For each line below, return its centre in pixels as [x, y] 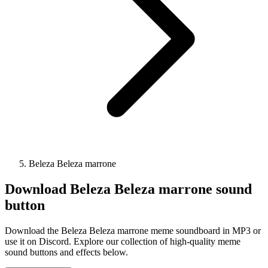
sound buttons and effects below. [66, 252]
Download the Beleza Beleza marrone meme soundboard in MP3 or [133, 230]
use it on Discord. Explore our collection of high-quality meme [123, 241]
